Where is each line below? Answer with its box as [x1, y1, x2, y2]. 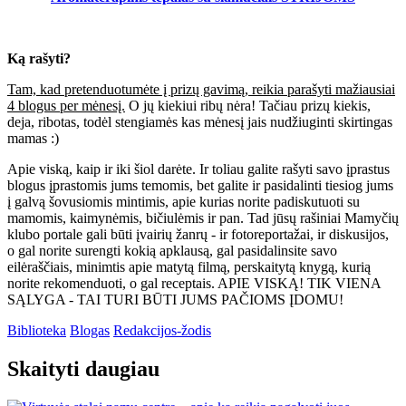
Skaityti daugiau [7, 356, 159, 381]
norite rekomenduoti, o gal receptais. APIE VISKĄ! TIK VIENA [7, 275, 381, 291]
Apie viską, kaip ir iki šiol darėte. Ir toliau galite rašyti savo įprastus [7, 160, 390, 177]
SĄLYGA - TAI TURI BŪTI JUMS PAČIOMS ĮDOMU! [7, 291, 343, 307]
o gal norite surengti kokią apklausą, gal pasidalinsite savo [7, 242, 337, 258]
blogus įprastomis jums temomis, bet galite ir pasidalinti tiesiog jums [7, 177, 393, 193]
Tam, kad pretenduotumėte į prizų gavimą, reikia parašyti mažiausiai [7, 81, 395, 97]
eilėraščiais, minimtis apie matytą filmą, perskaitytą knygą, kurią [7, 258, 371, 275]
